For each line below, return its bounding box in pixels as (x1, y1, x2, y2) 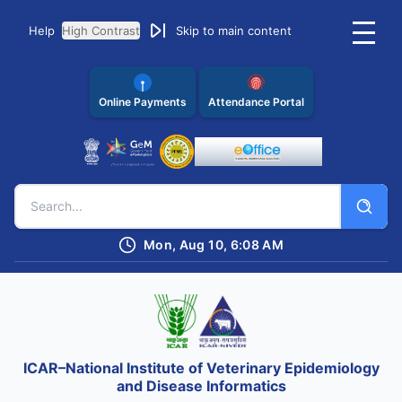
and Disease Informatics (116, 376, 286, 395)
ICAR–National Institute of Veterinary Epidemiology (22, 358, 380, 377)
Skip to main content (176, 23, 292, 38)
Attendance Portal (207, 95, 304, 109)
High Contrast (62, 23, 140, 38)
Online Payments (98, 95, 187, 109)
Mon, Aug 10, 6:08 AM (144, 237, 284, 252)
